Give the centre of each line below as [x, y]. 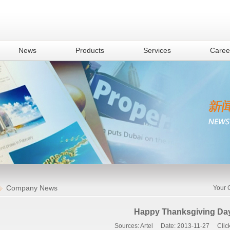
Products [90, 50]
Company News [32, 188]
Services [157, 50]
